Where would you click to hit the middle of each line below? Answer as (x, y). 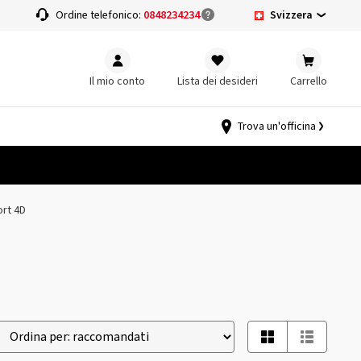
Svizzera (291, 15)
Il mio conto (117, 81)
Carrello (309, 81)
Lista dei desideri (218, 81)
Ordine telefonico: (100, 15)
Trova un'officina (277, 127)
